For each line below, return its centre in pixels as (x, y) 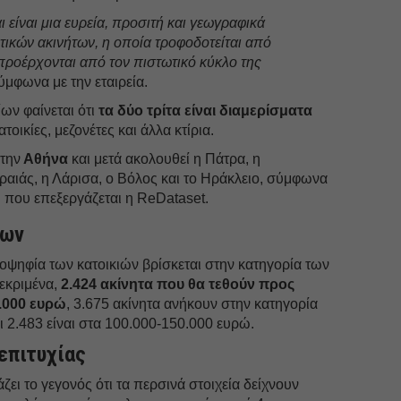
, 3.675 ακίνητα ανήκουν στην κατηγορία (192, 303)
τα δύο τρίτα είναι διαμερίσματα (206, 110)
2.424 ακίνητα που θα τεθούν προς (178, 284)
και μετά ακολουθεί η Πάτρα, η (165, 158)
